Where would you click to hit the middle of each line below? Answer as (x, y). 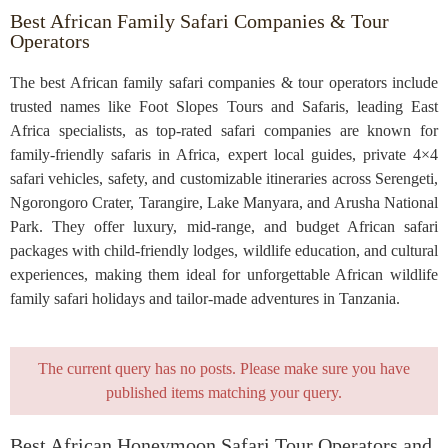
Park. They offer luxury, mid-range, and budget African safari (224, 227)
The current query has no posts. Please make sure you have (224, 369)
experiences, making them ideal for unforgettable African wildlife (224, 275)
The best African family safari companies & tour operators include (224, 83)
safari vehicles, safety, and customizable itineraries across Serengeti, (224, 179)
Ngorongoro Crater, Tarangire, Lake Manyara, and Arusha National (224, 203)
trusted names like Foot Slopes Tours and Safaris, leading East (224, 107)
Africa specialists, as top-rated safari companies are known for (224, 131)
